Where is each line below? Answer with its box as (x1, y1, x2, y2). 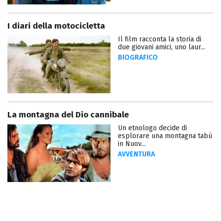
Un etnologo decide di (118, 124, 187, 133)
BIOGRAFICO (118, 53, 158, 62)
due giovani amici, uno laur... (118, 43, 205, 52)
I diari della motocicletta (7, 21, 105, 32)
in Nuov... (118, 140, 146, 148)
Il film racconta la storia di (118, 35, 201, 44)
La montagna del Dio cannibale (7, 110, 129, 120)
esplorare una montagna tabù (118, 132, 212, 141)
